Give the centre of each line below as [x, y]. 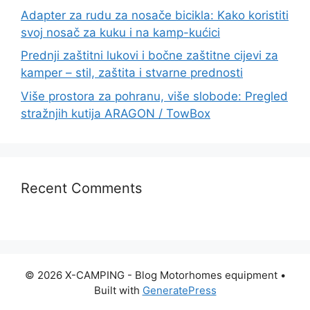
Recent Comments [81, 188]
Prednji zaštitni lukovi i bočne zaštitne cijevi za [149, 56]
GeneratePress [179, 290]
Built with [118, 290]
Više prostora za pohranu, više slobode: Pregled [154, 96]
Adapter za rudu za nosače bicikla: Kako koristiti [155, 15]
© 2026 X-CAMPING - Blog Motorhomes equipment [151, 275]
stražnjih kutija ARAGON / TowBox [116, 113]
